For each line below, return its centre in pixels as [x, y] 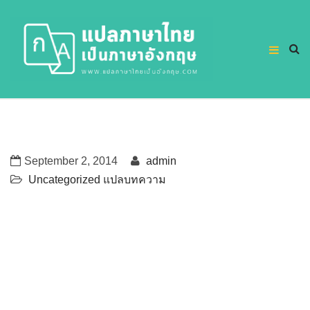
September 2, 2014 [71, 161]
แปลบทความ [135, 179]
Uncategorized [64, 179]
